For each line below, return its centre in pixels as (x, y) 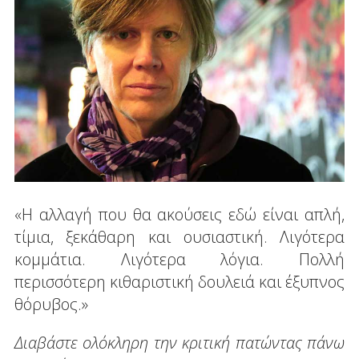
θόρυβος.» (51, 305)
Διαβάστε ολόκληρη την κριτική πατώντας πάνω (179, 343)
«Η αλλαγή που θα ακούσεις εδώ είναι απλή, (179, 215)
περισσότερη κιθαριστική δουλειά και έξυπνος (179, 282)
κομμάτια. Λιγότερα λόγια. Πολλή (179, 260)
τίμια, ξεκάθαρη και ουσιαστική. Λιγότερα (179, 237)
